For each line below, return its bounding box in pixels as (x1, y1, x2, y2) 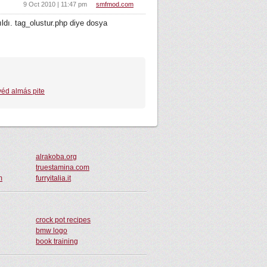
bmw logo (36, 226, 67, 235)
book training (36, 237, 78, 246)
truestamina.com (36, 163, 89, 172)
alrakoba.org (36, 153, 77, 161)
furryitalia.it (36, 174, 71, 182)
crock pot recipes (36, 216, 91, 224)
